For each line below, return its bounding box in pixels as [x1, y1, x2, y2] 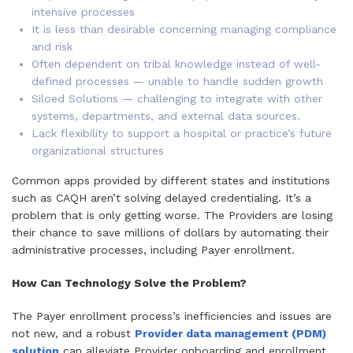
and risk [32, 40, 72, 53]
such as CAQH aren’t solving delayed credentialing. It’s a [12, 191, 311, 204]
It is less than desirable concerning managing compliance [32, 23, 336, 35]
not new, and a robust [12, 327, 135, 340]
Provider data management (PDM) [135, 327, 326, 340]
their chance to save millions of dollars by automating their [12, 226, 329, 239]
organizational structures [32, 144, 164, 157]
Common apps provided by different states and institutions [12, 174, 330, 187]
